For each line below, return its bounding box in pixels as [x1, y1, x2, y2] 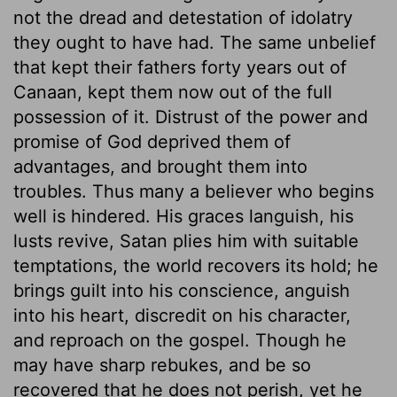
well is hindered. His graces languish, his [13, 205, 354, 227]
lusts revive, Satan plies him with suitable [13, 230, 359, 252]
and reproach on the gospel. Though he [13, 329, 346, 351]
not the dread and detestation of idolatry [13, 6, 353, 28]
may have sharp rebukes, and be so [13, 354, 311, 376]
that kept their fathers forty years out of [13, 56, 346, 78]
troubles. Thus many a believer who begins [13, 180, 374, 202]
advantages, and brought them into [13, 155, 307, 177]
